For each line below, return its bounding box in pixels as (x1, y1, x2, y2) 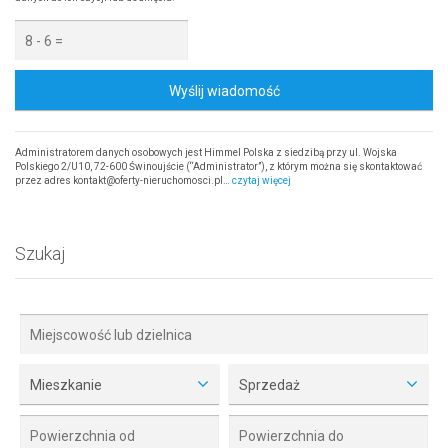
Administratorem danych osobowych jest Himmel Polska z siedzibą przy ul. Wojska (15, 146, 397, 158)
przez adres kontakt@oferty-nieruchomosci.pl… (15, 174, 232, 186)
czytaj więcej (232, 174, 291, 186)
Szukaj (15, 242, 65, 264)
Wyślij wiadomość (168, 82, 280, 99)
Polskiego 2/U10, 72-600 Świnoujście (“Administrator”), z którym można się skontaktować (15, 160, 422, 172)
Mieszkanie (30, 376, 102, 393)
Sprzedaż (239, 376, 300, 393)
